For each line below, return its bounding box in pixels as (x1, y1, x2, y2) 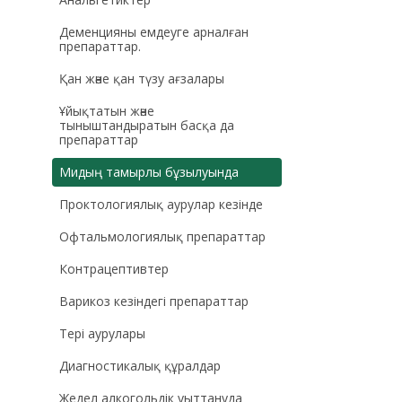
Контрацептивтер (58, 259, 169, 277)
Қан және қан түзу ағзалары (58, 69, 224, 87)
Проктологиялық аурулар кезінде (58, 195, 263, 213)
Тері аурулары (58, 324, 145, 342)
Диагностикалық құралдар (58, 356, 221, 374)
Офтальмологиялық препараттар (58, 227, 266, 245)
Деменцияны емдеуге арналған (58, 22, 249, 40)
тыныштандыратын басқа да (58, 116, 234, 134)
